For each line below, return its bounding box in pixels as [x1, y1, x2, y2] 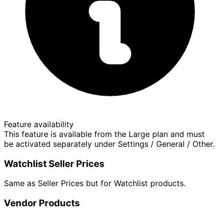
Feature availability [4, 119, 74, 129]
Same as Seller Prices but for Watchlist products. [4, 178, 186, 189]
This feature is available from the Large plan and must [4, 129, 205, 139]
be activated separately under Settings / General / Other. [4, 138, 215, 149]
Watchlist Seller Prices [4, 158, 105, 169]
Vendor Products [4, 197, 80, 209]
